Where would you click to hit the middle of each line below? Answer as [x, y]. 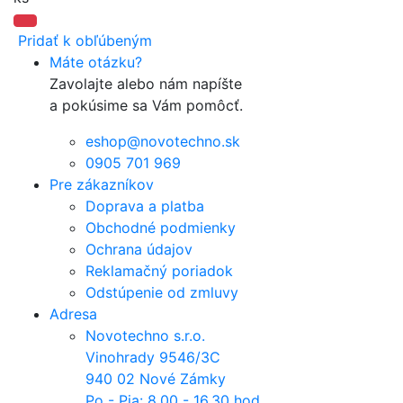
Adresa [73, 314]
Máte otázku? [96, 63]
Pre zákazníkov [102, 185]
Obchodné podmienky [161, 228]
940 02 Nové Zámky [156, 379]
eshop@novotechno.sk [163, 142]
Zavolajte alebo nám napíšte [146, 84]
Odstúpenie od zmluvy [162, 293]
